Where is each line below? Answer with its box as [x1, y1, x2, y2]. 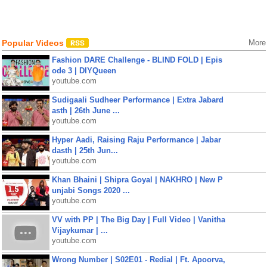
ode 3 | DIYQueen [51, 66, 116, 75]
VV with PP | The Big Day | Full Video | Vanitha [51, 215, 225, 224]
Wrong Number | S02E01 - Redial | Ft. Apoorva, [51, 255, 225, 264]
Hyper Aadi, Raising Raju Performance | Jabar [51, 135, 221, 144]
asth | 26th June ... [51, 106, 120, 115]
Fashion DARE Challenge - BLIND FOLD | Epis [51, 55, 222, 64]
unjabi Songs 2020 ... [51, 186, 130, 195]
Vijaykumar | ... [51, 226, 108, 235]
